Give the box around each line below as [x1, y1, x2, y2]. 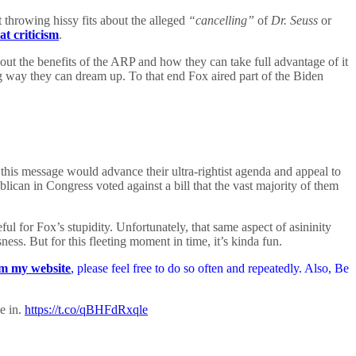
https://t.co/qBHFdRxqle [25, 303, 148, 317]
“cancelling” [188, 14, 254, 28]
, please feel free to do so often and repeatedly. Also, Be [71, 261, 349, 276]
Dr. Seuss [271, 14, 318, 28]
